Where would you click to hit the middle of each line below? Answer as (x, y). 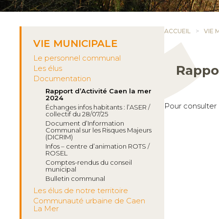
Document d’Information (85, 123)
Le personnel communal (77, 58)
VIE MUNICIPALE (76, 44)
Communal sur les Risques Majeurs (99, 130)
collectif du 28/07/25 (77, 114)
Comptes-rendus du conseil (89, 162)
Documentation (62, 79)
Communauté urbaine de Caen (89, 201)
